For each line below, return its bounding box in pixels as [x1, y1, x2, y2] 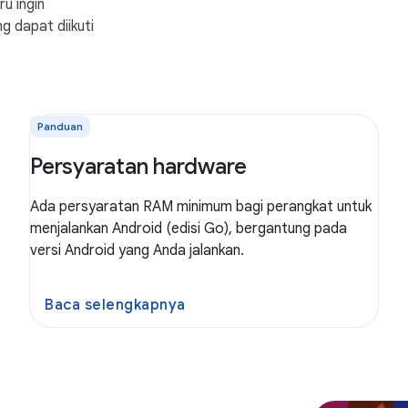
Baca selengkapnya [45, 296, 186, 314]
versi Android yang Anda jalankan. [30, 241, 244, 260]
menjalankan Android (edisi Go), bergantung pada [30, 219, 347, 238]
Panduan [37, 119, 83, 133]
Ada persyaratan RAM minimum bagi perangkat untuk [30, 198, 372, 216]
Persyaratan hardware [30, 153, 247, 180]
